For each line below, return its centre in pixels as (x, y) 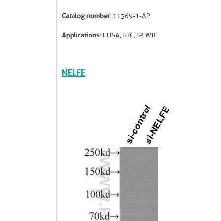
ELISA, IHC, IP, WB (128, 35)
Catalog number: (87, 16)
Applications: (81, 35)
